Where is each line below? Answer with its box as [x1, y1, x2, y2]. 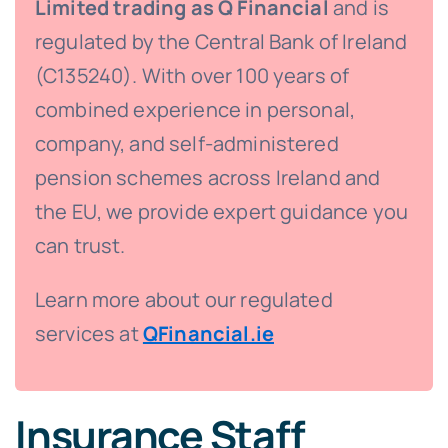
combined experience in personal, [34, 96, 356, 124]
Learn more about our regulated [34, 286, 333, 314]
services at [34, 320, 143, 348]
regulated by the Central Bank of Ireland [34, 28, 408, 56]
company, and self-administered [34, 130, 339, 158]
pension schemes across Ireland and [34, 164, 381, 192]
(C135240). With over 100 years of [34, 62, 350, 90]
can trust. [34, 232, 126, 260]
